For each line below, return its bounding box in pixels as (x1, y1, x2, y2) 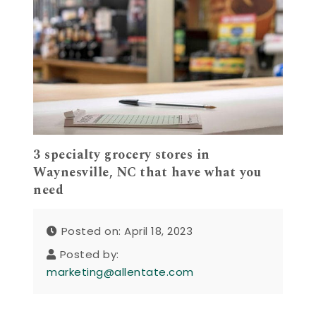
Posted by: (59, 246, 119, 262)
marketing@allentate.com (47, 264, 194, 279)
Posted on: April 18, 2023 (61, 223, 193, 238)
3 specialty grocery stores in (33, 145, 210, 165)
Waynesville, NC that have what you (33, 163, 262, 183)
